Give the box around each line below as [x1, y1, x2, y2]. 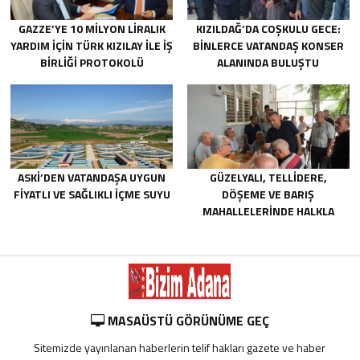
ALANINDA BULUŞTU [217, 54, 320, 72]
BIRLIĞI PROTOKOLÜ [39, 54, 144, 72]
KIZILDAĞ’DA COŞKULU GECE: [195, 20, 341, 38]
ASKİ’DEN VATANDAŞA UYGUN [18, 168, 166, 186]
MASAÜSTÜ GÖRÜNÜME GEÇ [104, 310, 269, 330]
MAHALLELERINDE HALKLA [202, 202, 334, 219]
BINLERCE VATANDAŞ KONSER [192, 37, 344, 55]
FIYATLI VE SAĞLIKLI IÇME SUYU [13, 185, 170, 202]
